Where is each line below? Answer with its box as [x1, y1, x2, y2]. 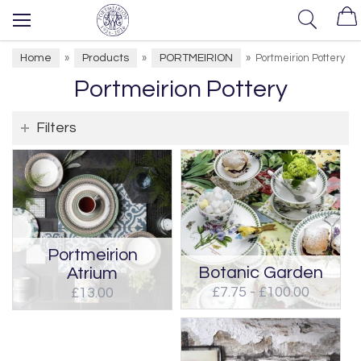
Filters [36, 120, 77, 135]
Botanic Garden [198, 263, 323, 282]
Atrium [67, 263, 118, 283]
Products [82, 52, 129, 64]
